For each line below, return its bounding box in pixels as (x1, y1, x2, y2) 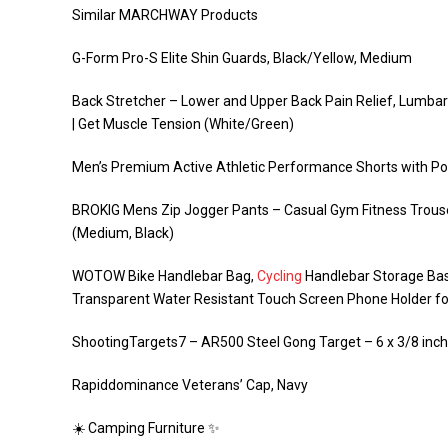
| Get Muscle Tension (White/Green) (72, 116, 294, 132)
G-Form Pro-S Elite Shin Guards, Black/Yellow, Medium (72, 50, 412, 66)
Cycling (257, 268, 302, 284)
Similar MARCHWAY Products (72, 7, 258, 23)
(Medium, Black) (72, 225, 174, 241)
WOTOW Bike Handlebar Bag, (72, 268, 257, 284)
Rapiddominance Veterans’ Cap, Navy (72, 377, 308, 393)
